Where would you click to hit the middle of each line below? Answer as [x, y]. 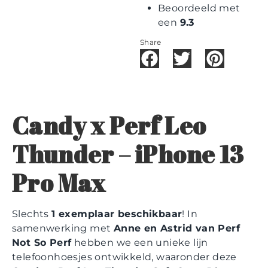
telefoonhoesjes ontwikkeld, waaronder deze [124, 257]
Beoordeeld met [199, 8]
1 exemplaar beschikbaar [117, 214]
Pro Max [59, 183]
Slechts [32, 214]
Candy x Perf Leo [109, 125]
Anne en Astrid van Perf [177, 228]
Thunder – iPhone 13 [128, 154]
